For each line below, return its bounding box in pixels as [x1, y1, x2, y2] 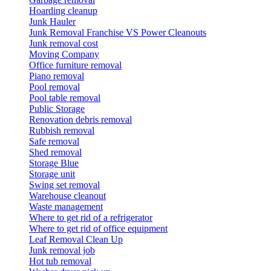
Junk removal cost [29, 38, 98, 48]
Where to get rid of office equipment [29, 223, 168, 233]
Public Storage [29, 103, 85, 114]
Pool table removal [29, 92, 100, 103]
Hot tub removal [29, 255, 91, 266]
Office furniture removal [29, 59, 122, 70]
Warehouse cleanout [29, 190, 106, 201]
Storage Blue [29, 157, 79, 168]
